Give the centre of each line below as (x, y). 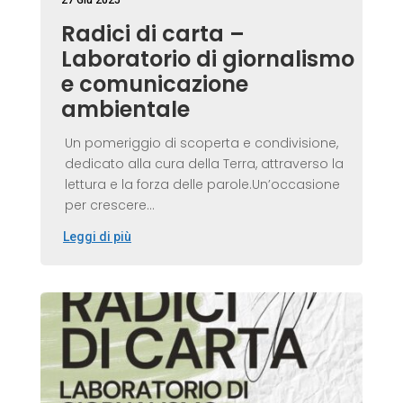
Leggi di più (97, 237)
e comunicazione (154, 84)
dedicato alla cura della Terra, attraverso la (204, 163)
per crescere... (109, 205)
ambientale (125, 109)
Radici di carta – (152, 33)
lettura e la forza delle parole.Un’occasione (202, 184)
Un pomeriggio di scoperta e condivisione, (201, 143)
